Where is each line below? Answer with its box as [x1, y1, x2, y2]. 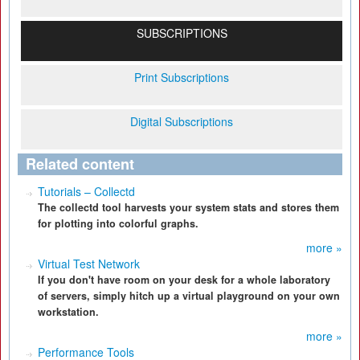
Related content [26, 153, 134, 174]
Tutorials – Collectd [38, 183, 135, 199]
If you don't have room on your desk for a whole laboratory [38, 272, 330, 287]
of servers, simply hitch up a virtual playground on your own [38, 288, 340, 303]
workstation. [38, 305, 99, 319]
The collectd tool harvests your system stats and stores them [38, 200, 339, 215]
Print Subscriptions [134, 69, 229, 85]
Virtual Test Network [38, 256, 140, 272]
